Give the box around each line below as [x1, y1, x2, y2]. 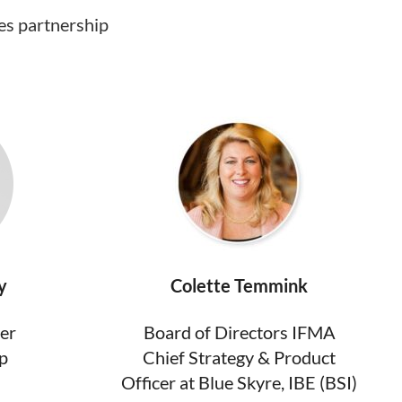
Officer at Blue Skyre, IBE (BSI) [121, 371, 357, 393]
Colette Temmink [170, 274, 308, 296]
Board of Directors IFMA [143, 320, 336, 343]
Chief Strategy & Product [143, 345, 336, 368]
